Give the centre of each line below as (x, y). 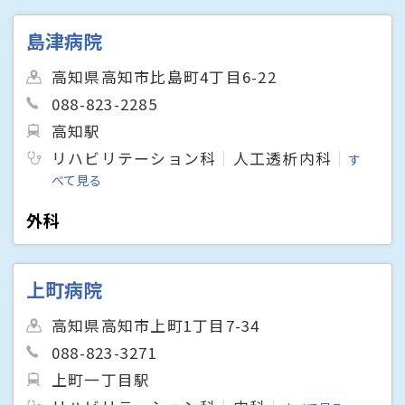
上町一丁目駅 (101, 379)
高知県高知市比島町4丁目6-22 (164, 76)
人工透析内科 (283, 159)
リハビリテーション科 (134, 159)
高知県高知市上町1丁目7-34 (156, 325)
